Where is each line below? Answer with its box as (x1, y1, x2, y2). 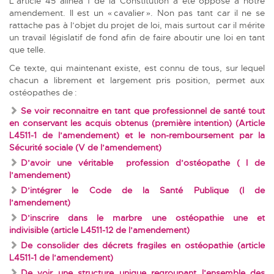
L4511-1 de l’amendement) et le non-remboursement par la (9, 129, 265, 141)
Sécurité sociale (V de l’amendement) (9, 141, 164, 153)
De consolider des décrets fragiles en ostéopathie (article (21, 239, 265, 251)
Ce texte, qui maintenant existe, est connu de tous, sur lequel (9, 62, 265, 73)
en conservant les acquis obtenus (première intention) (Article (9, 117, 265, 128)
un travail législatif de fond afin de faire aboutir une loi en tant (9, 31, 265, 43)
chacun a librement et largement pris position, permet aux (9, 74, 265, 86)
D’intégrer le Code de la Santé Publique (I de (21, 184, 265, 196)
